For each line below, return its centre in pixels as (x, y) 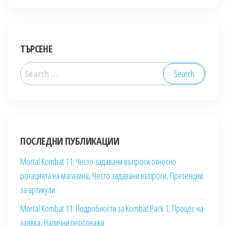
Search (32, 69)
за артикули (38, 190)
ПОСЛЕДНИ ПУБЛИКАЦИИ (70, 141)
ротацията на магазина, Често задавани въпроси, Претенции (111, 176)
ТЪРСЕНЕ (36, 49)
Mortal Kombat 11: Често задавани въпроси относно (98, 162)
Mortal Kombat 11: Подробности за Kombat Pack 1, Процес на (112, 209)
